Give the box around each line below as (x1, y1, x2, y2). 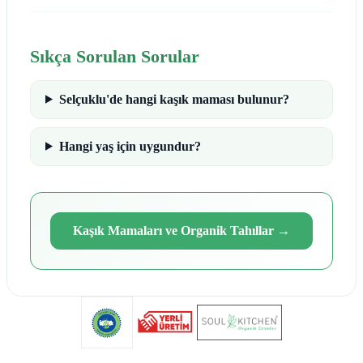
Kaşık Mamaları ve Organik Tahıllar (73, 223, 274, 237)
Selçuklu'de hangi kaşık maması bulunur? (58, 92, 289, 106)
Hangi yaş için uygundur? (58, 139, 201, 153)
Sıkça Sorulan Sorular (30, 45, 199, 66)
